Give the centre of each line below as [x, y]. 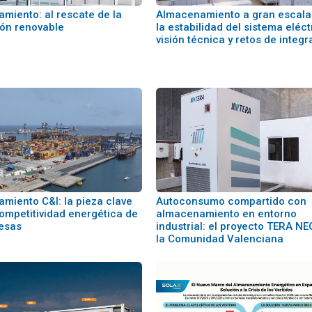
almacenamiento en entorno [226, 214]
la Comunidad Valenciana [219, 239]
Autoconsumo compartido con [231, 201]
